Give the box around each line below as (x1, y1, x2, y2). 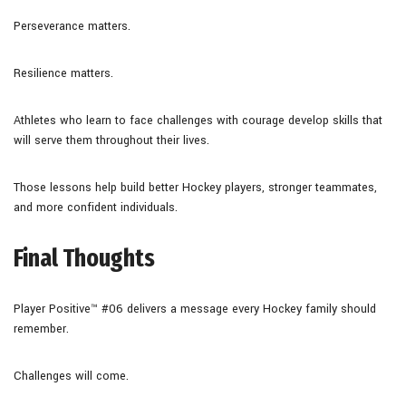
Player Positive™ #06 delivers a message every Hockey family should (14, 300, 376, 317)
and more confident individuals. (14, 198, 178, 216)
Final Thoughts (14, 242, 155, 273)
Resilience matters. (14, 64, 113, 82)
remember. (14, 320, 69, 337)
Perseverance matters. (14, 17, 130, 34)
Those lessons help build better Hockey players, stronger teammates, (14, 179, 377, 196)
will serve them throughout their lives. (14, 131, 209, 149)
